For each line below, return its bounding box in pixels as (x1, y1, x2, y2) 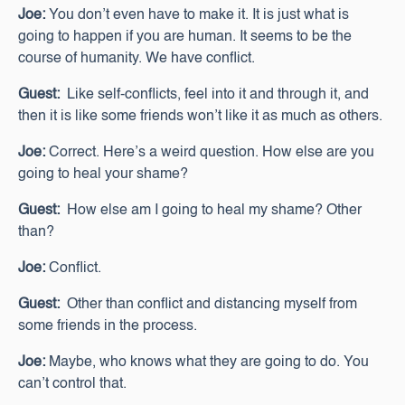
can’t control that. (18, 377, 127, 391)
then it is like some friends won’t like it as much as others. (18, 109, 382, 124)
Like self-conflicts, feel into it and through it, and (60, 88, 369, 102)
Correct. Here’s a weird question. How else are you (45, 146, 374, 160)
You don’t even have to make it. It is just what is (45, 8, 349, 23)
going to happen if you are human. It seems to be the (18, 30, 352, 44)
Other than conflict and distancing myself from (60, 297, 357, 312)
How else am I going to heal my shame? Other (60, 203, 362, 218)
